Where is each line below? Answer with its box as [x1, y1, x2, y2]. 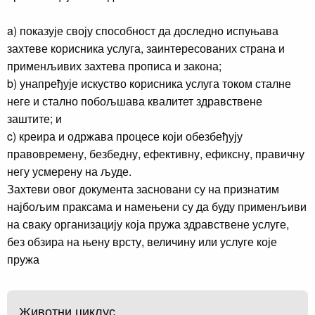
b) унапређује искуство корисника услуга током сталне [7, 75, 291, 91]
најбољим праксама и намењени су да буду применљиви [7, 198, 307, 214]
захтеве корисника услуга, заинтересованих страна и [7, 39, 285, 56]
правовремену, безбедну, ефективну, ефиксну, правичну [7, 145, 304, 162]
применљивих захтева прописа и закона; [7, 57, 221, 74]
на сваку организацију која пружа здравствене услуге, [7, 215, 289, 232]
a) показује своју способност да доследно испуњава [7, 22, 278, 39]
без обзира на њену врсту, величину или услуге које [7, 233, 277, 250]
